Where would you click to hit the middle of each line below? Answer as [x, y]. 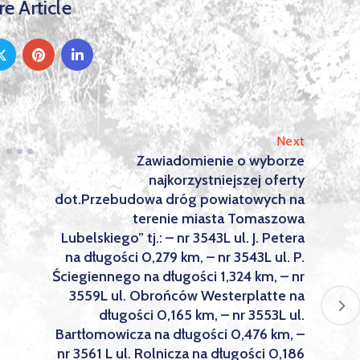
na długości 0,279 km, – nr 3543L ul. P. [185, 257]
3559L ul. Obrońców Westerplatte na [187, 296]
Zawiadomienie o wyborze [221, 161]
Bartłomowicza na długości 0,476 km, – [180, 334]
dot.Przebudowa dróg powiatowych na [180, 199]
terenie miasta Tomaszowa [219, 219]
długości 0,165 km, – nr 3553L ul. [202, 315]
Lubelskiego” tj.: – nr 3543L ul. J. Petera [183, 238]
